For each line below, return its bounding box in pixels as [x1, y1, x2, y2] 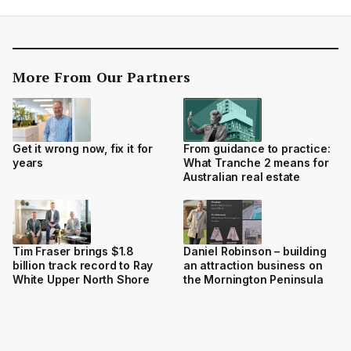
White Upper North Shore [13, 272, 150, 286]
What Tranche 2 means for [183, 156, 329, 170]
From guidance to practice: [183, 142, 331, 156]
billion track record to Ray [13, 258, 154, 272]
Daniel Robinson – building [183, 244, 327, 258]
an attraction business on [183, 258, 323, 272]
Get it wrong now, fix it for [13, 142, 154, 156]
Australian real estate [183, 170, 301, 184]
